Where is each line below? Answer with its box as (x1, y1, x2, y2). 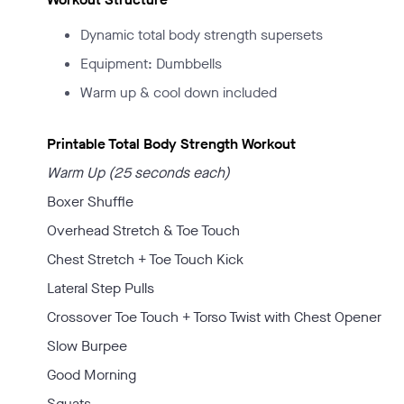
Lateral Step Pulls (47, 279, 154, 298)
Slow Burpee (47, 336, 127, 355)
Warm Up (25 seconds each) (47, 163, 230, 182)
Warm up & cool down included (80, 83, 277, 102)
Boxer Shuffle (47, 192, 133, 211)
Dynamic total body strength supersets (80, 25, 323, 44)
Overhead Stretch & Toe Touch (47, 221, 240, 240)
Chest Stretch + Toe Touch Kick (47, 250, 243, 269)
